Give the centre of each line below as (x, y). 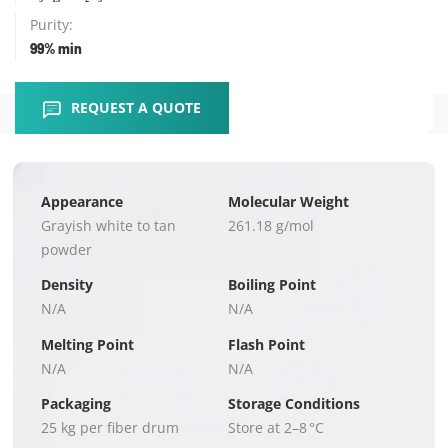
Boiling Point (271, 285)
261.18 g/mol (270, 226)
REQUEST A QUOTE (136, 108)
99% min (56, 49)
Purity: (51, 25)
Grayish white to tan (109, 226)
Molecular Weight (288, 202)
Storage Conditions (293, 403)
